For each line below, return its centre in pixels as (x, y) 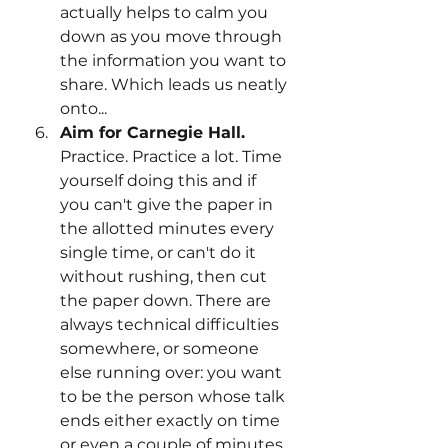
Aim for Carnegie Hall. (152, 132)
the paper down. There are (167, 300)
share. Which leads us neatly (175, 84)
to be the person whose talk (174, 396)
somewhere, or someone (161, 348)
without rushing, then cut (165, 276)
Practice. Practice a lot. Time (173, 156)
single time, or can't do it (160, 252)
